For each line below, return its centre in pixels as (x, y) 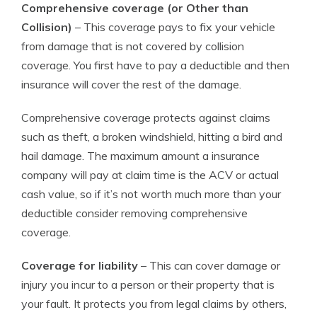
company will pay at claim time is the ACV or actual (150, 175)
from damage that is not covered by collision (133, 46)
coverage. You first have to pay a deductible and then (155, 65)
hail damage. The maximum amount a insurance (140, 156)
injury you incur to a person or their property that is (148, 284)
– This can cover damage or (209, 265)
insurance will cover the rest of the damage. (131, 84)
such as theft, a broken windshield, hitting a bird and (152, 137)
